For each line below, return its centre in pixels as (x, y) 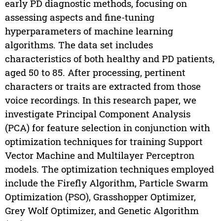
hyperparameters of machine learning (89, 31)
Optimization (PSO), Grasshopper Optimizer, (100, 196)
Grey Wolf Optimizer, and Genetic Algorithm (102, 210)
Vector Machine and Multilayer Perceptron (99, 155)
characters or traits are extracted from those (103, 86)
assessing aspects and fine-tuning (79, 17)
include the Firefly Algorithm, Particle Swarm (106, 183)
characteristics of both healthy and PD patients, (110, 58)
